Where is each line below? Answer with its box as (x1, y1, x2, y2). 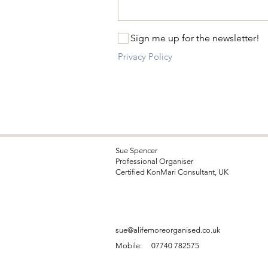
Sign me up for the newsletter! (130, 32, 260, 44)
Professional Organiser (115, 157, 193, 166)
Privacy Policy (118, 51, 172, 62)
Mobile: (115, 241, 142, 250)
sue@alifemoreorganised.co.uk (115, 226, 220, 234)
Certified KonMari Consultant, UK (115, 167, 229, 176)
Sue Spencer (115, 146, 157, 155)
